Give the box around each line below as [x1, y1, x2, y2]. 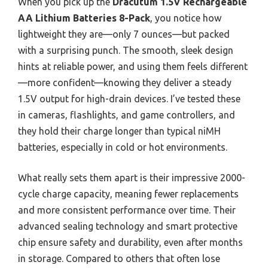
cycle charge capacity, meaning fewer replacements [18, 188, 239, 199]
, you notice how [150, 12, 221, 23]
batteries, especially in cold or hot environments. [18, 141, 227, 153]
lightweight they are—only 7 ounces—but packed [18, 28, 230, 39]
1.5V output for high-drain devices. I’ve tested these [18, 93, 240, 104]
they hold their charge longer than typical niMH [18, 125, 221, 136]
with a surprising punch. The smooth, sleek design [18, 44, 233, 56]
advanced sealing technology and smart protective [18, 220, 237, 232]
